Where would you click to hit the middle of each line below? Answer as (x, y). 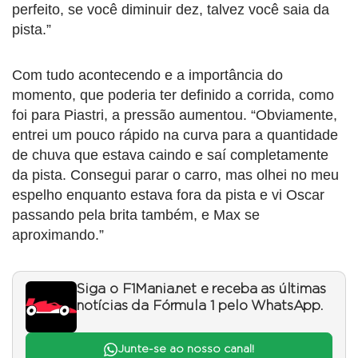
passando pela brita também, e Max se (136, 215)
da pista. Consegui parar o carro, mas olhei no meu (175, 175)
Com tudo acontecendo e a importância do (147, 76)
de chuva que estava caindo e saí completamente (170, 155)
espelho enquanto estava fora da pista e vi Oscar (168, 195)
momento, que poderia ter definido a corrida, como (173, 95)
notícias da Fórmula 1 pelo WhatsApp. (200, 306)
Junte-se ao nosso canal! (185, 350)
